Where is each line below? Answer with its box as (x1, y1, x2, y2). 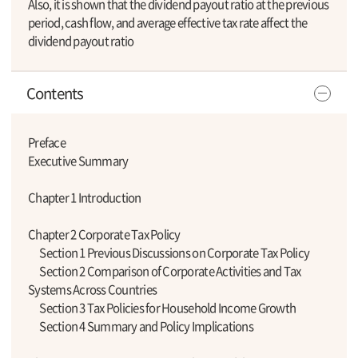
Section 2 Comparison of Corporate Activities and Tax (28, 261, 301, 280)
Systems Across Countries (28, 280, 157, 298)
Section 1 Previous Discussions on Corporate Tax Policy (28, 243, 310, 261)
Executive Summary (28, 151, 129, 169)
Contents (26, 81, 84, 104)
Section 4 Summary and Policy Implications (28, 316, 253, 335)
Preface (28, 133, 66, 151)
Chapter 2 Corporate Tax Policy (28, 225, 181, 243)
